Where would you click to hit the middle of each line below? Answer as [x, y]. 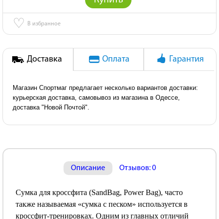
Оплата [116, 59]
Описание [88, 168]
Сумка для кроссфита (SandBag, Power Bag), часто [99, 192]
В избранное [44, 24]
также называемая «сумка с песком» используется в [102, 204]
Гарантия [186, 59]
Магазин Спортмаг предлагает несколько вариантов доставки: [105, 88]
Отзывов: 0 [137, 168]
